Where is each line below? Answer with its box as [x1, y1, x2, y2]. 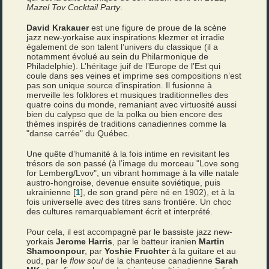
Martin [199, 237, 225, 246]
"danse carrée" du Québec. [26, 128, 130, 138]
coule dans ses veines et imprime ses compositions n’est [26, 71, 242, 80]
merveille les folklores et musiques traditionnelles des [26, 90, 229, 100]
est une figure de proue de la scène [89, 23, 227, 32]
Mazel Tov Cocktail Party [26, 2, 121, 12]
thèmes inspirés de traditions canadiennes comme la [26, 119, 227, 128]
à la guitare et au [169, 246, 237, 256]
